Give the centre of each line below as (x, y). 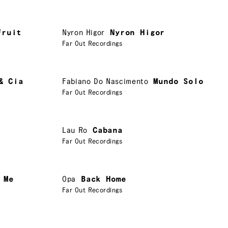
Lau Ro (75, 130)
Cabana (107, 130)
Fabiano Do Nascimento (105, 81)
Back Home (103, 179)
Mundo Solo (178, 81)
